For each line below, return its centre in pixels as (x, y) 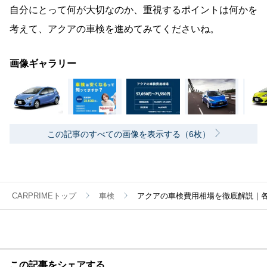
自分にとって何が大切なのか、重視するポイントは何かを (133, 10)
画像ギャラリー (43, 64)
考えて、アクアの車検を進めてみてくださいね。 (114, 29)
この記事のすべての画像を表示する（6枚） (129, 134)
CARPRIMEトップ (44, 196)
